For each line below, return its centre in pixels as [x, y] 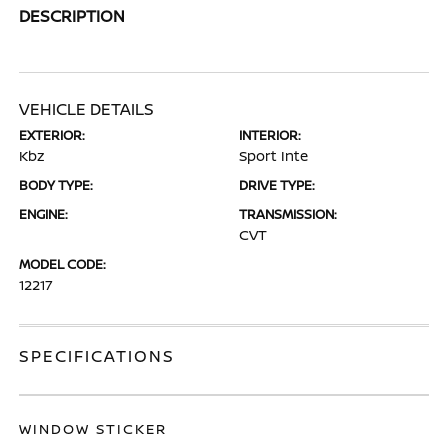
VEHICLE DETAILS [87, 109]
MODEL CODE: [63, 264]
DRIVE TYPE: [277, 185]
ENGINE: [44, 214]
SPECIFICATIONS [97, 356]
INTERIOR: [270, 135]
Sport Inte [273, 155]
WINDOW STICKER [93, 428]
